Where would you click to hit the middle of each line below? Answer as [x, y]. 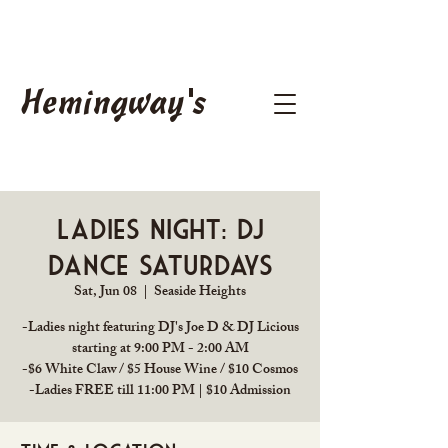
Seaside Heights [200, 292]
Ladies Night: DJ [160, 228]
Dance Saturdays [160, 264]
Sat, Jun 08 [105, 292]
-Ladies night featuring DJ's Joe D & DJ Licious [160, 328]
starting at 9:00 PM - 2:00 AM [160, 349]
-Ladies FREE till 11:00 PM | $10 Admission [160, 391]
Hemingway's [113, 105]
